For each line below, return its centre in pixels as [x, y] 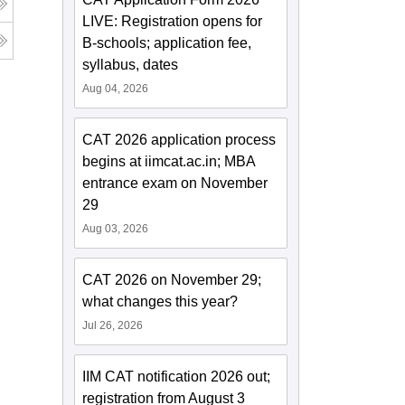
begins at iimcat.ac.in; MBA [169, 161]
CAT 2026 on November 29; [172, 280]
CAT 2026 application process [179, 140]
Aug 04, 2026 [116, 89]
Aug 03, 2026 [116, 229]
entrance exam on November [175, 183]
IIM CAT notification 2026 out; [177, 377]
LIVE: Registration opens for [173, 21]
